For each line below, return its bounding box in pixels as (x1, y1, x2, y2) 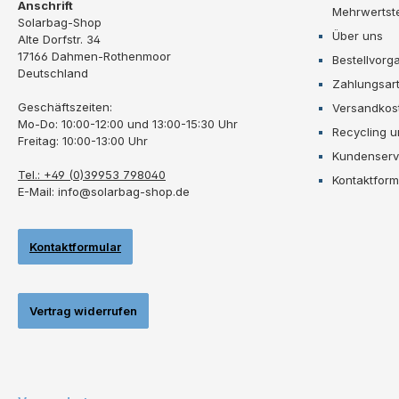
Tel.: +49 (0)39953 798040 (18, 167, 166, 182)
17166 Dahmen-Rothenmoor (18, 48, 171, 63)
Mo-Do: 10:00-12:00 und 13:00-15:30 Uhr (18, 116, 238, 131)
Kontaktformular (29, 239, 121, 254)
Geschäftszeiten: (18, 99, 112, 114)
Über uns (332, 28, 383, 43)
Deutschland (18, 65, 88, 80)
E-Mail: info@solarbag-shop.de (18, 183, 190, 199)
